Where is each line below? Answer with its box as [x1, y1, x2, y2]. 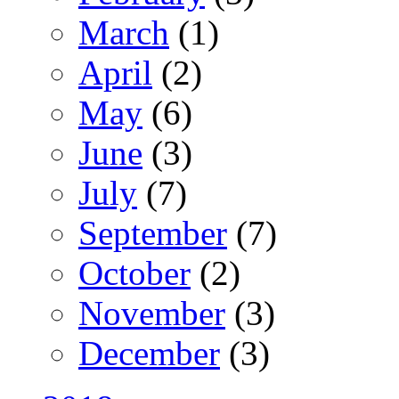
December [78, 334, 220, 373]
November [78, 294, 225, 333]
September [78, 214, 227, 253]
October [78, 254, 191, 293]
